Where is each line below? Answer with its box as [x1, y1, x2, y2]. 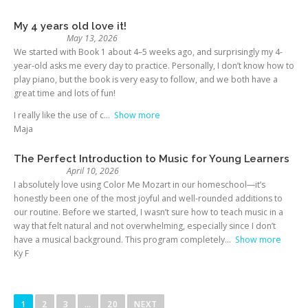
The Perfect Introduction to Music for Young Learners [14, 152, 289, 164]
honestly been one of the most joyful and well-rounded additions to [14, 192, 283, 204]
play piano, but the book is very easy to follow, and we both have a [14, 73, 278, 85]
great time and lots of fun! [14, 87, 115, 99]
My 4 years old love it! [14, 19, 126, 32]
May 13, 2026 [66, 32, 118, 44]
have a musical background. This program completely [14, 233, 225, 245]
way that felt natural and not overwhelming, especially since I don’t [14, 219, 276, 232]
